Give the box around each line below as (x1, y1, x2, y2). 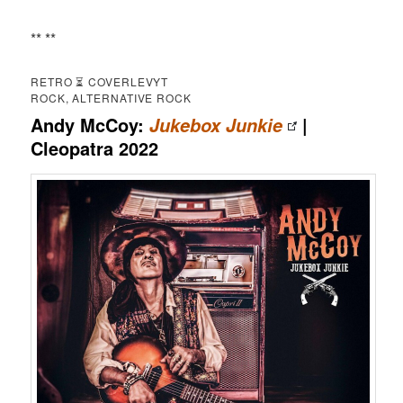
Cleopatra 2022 (31, 134, 159, 161)
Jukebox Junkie (149, 112, 283, 138)
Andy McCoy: (31, 111, 150, 138)
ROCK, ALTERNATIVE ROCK (31, 89, 192, 105)
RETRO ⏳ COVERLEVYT (31, 73, 169, 89)
